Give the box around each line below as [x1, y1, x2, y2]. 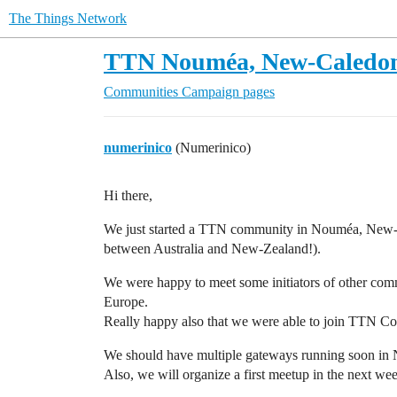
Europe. [104, 294, 148, 309]
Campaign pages [182, 84, 275, 99]
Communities [104, 84, 178, 99]
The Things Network [9, 11, 127, 26]
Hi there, [104, 188, 152, 203]
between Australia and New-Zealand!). [104, 241, 321, 256]
